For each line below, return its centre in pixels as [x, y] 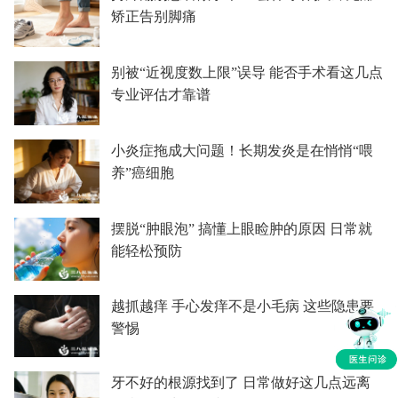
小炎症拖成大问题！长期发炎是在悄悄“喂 [242, 151]
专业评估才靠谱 [160, 95]
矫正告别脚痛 [153, 16]
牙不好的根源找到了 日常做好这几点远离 [240, 383]
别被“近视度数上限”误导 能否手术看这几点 [247, 72]
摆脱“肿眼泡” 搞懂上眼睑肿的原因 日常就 [241, 229]
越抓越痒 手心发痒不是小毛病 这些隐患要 [242, 306]
